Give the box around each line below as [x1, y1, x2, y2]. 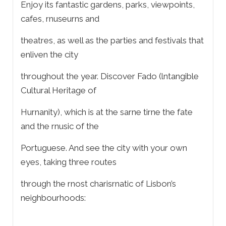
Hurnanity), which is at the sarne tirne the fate [21, 107, 193, 118]
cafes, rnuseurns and [21, 14, 99, 24]
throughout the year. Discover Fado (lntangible [21, 71, 199, 82]
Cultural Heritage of [21, 85, 96, 96]
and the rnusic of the [21, 121, 99, 132]
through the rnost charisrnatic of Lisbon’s [21, 179, 176, 189]
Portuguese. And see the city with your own [21, 143, 187, 153]
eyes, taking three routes [21, 157, 117, 167]
